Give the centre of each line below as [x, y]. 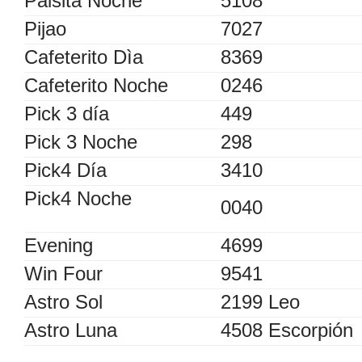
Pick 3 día [67, 113]
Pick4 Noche [78, 198]
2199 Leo [260, 301]
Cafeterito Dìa [84, 57]
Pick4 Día [65, 170]
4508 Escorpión [287, 330]
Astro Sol [63, 301]
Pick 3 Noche [81, 141]
